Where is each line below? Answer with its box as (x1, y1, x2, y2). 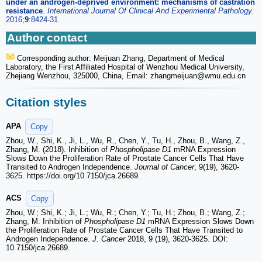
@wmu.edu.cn (197, 71, 246, 80)
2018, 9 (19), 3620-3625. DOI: (125, 235, 228, 244)
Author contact (7, 31, 87, 44)
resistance (6, 6, 43, 15)
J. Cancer (92, 235, 125, 244)
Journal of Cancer (135, 163, 194, 172)
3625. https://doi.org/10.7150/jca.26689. (6, 171, 140, 181)
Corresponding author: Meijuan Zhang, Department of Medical (15, 53, 225, 63)
